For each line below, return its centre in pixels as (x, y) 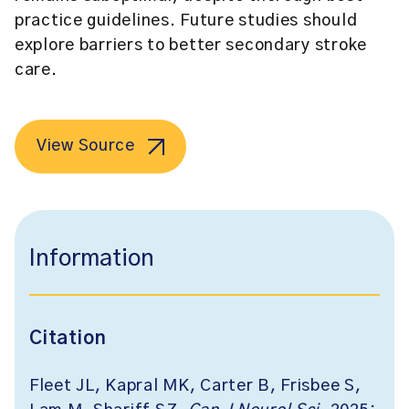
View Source (86, 146)
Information (92, 259)
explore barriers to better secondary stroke (191, 46)
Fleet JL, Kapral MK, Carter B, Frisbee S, (195, 386)
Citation (68, 339)
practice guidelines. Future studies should (186, 21)
